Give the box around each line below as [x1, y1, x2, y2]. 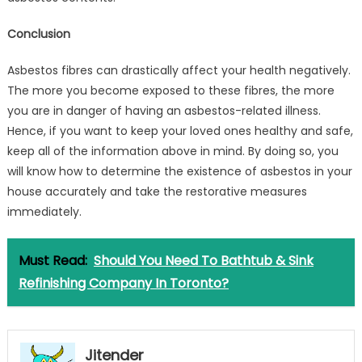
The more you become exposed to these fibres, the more [6, 82, 335, 99]
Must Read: [18, 250, 87, 270]
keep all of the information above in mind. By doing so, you [6, 142, 339, 159]
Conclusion [6, 25, 70, 42]
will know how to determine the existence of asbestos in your [6, 162, 352, 179]
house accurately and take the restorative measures [6, 183, 307, 200]
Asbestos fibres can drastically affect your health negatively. [6, 61, 351, 78]
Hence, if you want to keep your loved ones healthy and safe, [6, 122, 353, 139]
